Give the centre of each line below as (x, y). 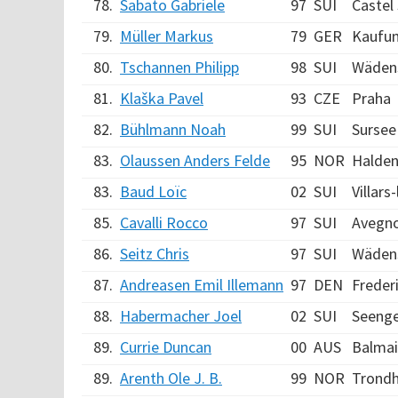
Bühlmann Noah (173, 129)
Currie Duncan (166, 347)
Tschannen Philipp (179, 67)
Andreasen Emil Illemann (202, 285)
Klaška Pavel (162, 98)
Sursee (374, 129)
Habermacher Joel (181, 316)
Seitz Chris (155, 254)
